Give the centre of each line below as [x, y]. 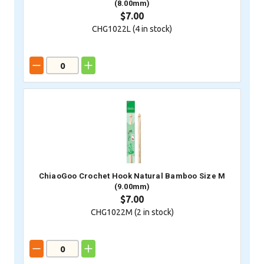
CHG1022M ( [113, 212]
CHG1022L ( [113, 29]
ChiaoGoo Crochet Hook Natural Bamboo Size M [132, 176]
